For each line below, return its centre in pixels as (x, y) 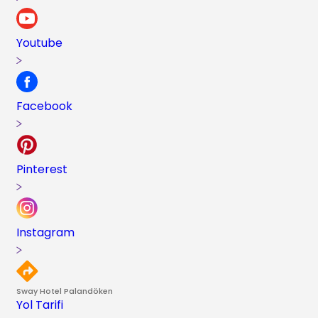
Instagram (46, 233)
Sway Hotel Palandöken (65, 291)
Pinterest (42, 170)
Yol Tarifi (40, 305)
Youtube (40, 43)
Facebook (45, 106)
